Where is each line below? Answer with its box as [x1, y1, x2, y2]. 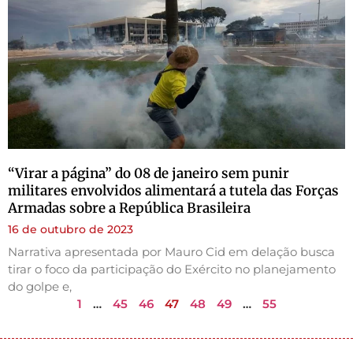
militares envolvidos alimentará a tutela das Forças [8, 181, 339, 199]
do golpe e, [8, 278, 72, 294]
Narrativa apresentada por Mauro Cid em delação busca [8, 243, 335, 259]
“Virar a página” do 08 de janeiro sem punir [8, 164, 289, 182]
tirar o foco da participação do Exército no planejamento [8, 261, 336, 277]
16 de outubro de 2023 [8, 221, 133, 236]
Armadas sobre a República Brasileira [8, 199, 251, 217]
